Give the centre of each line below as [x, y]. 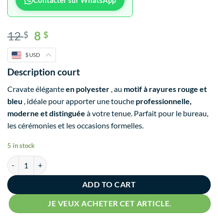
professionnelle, [164, 101]
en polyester [88, 89]
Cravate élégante [36, 89]
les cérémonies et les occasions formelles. [75, 126]
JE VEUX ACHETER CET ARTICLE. [110, 203]
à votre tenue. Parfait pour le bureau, [147, 113]
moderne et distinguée [46, 113]
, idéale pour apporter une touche [79, 101]
